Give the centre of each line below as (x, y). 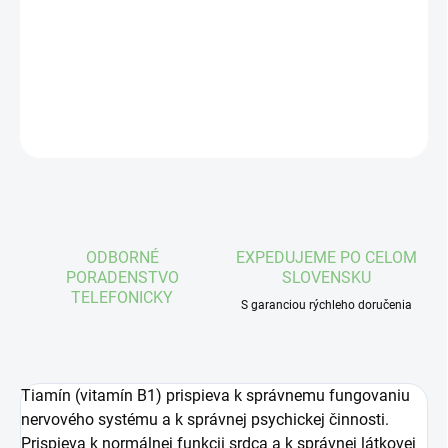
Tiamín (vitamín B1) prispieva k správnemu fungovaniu (215, 396)
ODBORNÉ (122, 258)
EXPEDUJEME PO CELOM (326, 258)
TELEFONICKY (122, 298)
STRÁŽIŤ (404, 133)
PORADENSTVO (122, 278)
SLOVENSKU (326, 278)
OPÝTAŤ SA (293, 133)
